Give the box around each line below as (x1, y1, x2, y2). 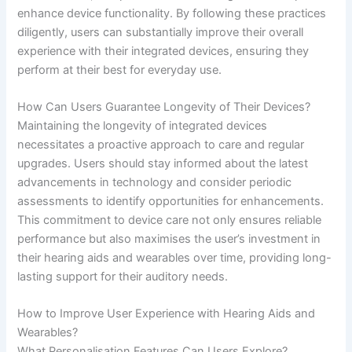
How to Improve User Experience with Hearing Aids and (17, 306, 316, 321)
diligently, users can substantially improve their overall (17, 24, 304, 39)
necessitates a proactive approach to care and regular (17, 137, 305, 152)
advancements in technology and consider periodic (17, 174, 292, 189)
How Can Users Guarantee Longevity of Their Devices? (17, 99, 311, 114)
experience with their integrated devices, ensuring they (17, 43, 310, 58)
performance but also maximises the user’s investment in (17, 231, 321, 246)
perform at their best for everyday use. (17, 62, 222, 77)
